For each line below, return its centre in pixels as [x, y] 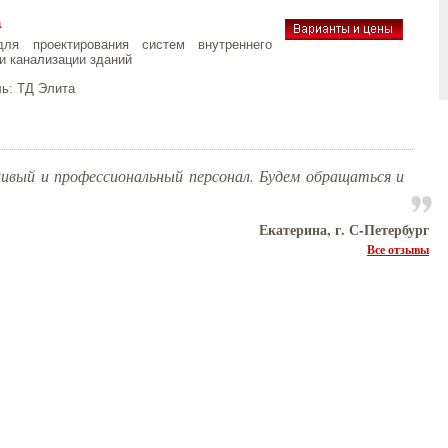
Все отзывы [398, 249]
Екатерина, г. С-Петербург [344, 229]
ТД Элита [46, 88]
